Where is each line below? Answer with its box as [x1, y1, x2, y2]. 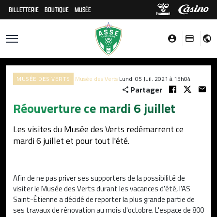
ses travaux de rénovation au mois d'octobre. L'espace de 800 [13, 204, 204, 216]
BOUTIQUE [45, 5, 69, 14]
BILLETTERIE [9, 5, 39, 14]
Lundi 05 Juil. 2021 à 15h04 [119, 74, 191, 83]
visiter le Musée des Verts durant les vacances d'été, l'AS [13, 183, 190, 194]
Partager [128, 84, 164, 95]
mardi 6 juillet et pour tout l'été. [13, 134, 129, 147]
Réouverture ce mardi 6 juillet [13, 99, 175, 118]
